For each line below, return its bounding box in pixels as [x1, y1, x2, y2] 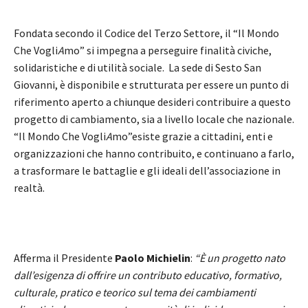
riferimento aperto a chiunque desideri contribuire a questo [14, 95, 291, 109]
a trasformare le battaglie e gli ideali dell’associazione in [14, 164, 280, 178]
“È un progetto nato [195, 251, 285, 265]
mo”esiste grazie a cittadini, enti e [112, 129, 273, 144]
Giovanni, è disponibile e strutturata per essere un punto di [14, 78, 289, 92]
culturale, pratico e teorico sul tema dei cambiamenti [14, 285, 256, 300]
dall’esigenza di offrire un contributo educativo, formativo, [14, 268, 282, 283]
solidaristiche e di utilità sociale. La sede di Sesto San [14, 60, 261, 75]
